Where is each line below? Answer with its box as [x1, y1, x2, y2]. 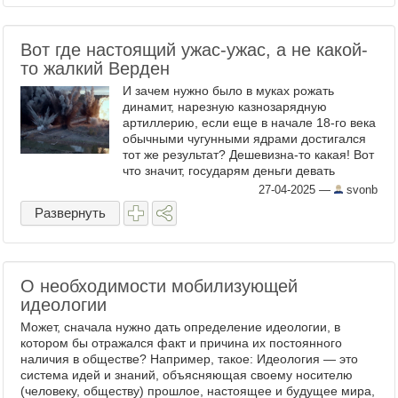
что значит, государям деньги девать [123, 163, 335, 178]
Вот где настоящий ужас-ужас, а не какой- [20, 40, 368, 60]
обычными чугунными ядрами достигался [123, 131, 366, 146]
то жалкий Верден [20, 59, 170, 78]
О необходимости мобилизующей [20, 276, 298, 296]
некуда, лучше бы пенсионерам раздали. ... [123, 179, 378, 194]
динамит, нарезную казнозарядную [123, 99, 327, 114]
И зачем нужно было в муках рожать [123, 84, 334, 98]
